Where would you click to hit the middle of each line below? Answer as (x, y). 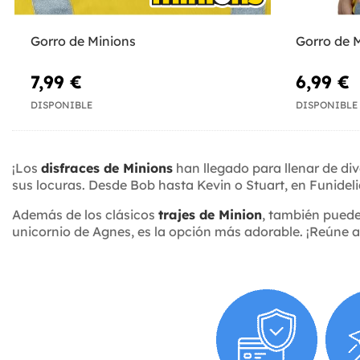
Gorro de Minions (83, 41)
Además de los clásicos (85, 214)
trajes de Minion (210, 214)
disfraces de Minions (107, 168)
